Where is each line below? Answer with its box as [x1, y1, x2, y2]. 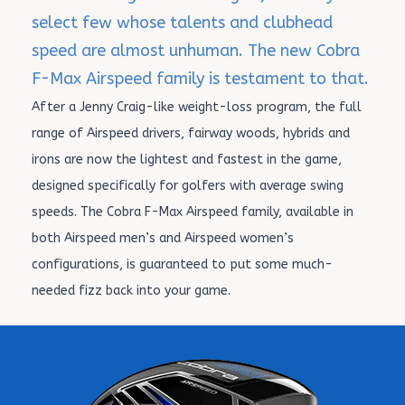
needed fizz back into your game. [32, 283, 231, 298]
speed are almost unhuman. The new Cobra [32, 41, 360, 61]
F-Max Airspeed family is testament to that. [32, 69, 369, 89]
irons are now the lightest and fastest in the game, [32, 152, 342, 167]
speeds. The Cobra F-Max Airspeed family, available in [32, 204, 353, 220]
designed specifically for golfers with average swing [32, 178, 344, 193]
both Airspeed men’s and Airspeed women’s [32, 231, 294, 246]
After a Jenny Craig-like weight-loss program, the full [32, 99, 362, 115]
